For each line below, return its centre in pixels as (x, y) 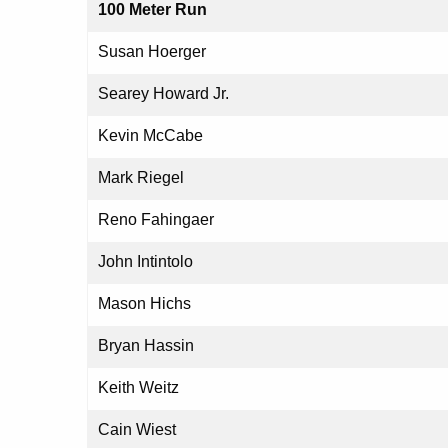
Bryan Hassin (146, 346)
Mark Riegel (141, 178)
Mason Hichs (144, 304)
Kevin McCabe (150, 136)
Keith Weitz (138, 388)
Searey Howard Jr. (163, 94)
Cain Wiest (137, 430)
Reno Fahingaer (156, 220)
